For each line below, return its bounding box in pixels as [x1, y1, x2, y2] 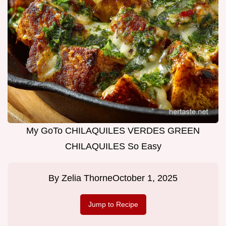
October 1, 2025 [112, 173, 178, 184]
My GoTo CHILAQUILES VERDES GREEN [26, 126, 200, 136]
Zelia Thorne [62, 173, 112, 184]
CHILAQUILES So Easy [65, 141, 161, 152]
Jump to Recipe [88, 200, 138, 209]
